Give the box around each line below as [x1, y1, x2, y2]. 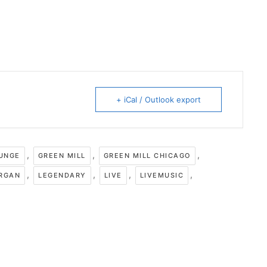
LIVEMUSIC [139, 171, 184, 179]
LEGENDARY [38, 171, 86, 179]
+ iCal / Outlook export [116, 95, 201, 104]
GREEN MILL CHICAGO [103, 151, 191, 160]
